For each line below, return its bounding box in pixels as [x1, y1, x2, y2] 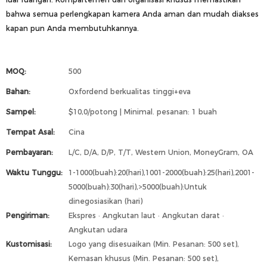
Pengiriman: [6, 211, 49, 220]
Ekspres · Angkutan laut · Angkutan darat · [69, 211, 224, 220]
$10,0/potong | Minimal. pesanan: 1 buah [69, 107, 217, 116]
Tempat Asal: [6, 128, 55, 136]
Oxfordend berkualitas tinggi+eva [69, 87, 191, 96]
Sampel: [6, 107, 36, 116]
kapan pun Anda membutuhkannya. [6, 24, 139, 33]
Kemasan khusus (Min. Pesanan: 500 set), [69, 254, 219, 263]
